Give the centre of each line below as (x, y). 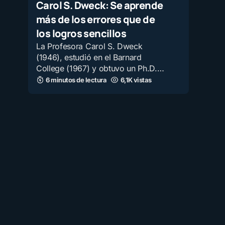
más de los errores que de (95, 19)
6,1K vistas (136, 80)
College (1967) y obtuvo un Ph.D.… (100, 68)
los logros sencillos (81, 33)
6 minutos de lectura (76, 80)
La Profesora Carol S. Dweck (89, 46)
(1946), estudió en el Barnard (89, 57)
